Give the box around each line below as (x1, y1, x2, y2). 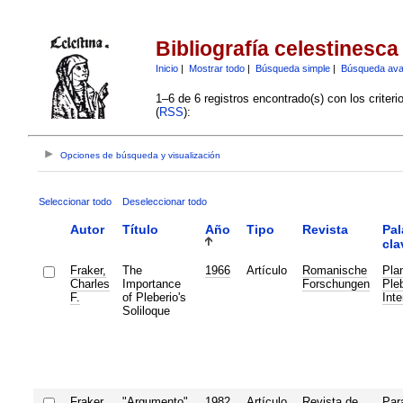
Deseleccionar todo (121, 195, 207, 207)
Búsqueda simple (255, 62, 330, 74)
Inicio (155, 62, 178, 74)
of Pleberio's (121, 290, 186, 304)
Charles (69, 276, 110, 291)
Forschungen (301, 276, 370, 291)
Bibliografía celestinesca (155, 37, 399, 61)
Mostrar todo (188, 62, 245, 74)
